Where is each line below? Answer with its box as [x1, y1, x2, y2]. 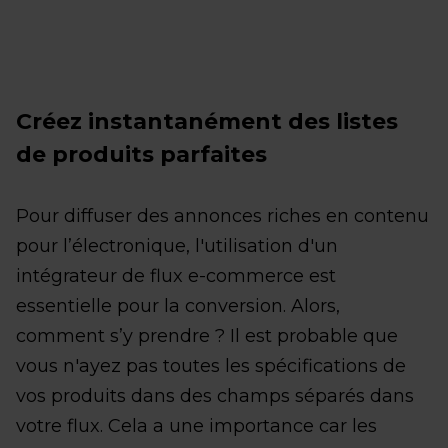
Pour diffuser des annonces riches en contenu [16, 205, 429, 228]
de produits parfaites [16, 141, 267, 169]
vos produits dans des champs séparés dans [16, 385, 414, 408]
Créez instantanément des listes [16, 108, 398, 136]
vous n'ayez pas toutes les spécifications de [16, 355, 406, 378]
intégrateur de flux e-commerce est [16, 265, 336, 288]
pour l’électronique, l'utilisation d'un [16, 235, 338, 258]
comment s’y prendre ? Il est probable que [16, 325, 398, 348]
